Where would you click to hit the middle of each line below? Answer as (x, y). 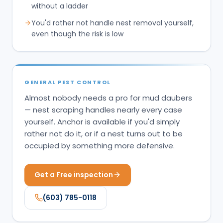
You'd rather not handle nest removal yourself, (112, 23)
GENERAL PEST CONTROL (68, 82)
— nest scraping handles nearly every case (103, 110)
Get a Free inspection (74, 174)
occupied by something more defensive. (100, 145)
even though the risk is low (77, 34)
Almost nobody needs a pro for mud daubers (108, 98)
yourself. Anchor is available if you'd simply (102, 121)
